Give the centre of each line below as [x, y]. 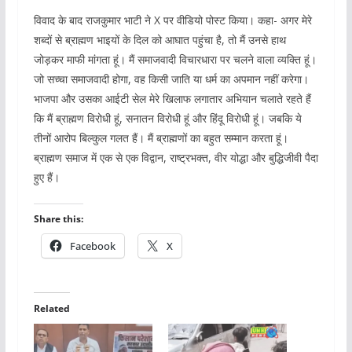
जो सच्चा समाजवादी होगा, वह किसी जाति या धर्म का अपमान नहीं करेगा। [171, 79]
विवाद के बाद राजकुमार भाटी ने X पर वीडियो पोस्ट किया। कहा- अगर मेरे [172, 20]
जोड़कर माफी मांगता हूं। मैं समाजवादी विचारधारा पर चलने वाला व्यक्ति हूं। [175, 59]
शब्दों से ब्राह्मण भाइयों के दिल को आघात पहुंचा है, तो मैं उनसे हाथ [159, 39]
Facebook [92, 246]
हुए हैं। [46, 177]
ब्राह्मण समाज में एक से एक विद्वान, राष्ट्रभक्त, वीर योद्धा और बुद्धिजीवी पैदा [176, 157]
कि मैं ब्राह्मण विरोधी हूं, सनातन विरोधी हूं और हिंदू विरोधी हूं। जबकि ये [167, 118]
